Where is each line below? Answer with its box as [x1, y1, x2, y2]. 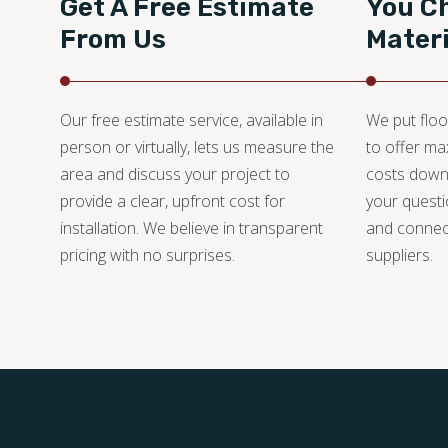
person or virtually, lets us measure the [60, 136, 334, 159]
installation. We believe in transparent [60, 217, 323, 240]
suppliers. [366, 244, 433, 267]
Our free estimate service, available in [60, 109, 323, 132]
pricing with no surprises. [60, 244, 235, 267]
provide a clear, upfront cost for [60, 190, 285, 213]
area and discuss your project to [60, 163, 290, 186]
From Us [60, 24, 166, 56]
